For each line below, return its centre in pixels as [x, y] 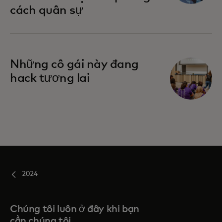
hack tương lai [50, 79]
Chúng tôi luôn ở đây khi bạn [75, 209]
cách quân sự [47, 11]
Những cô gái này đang [74, 65]
